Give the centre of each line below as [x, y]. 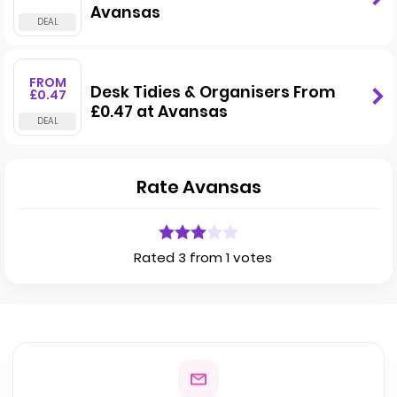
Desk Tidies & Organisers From [213, 92]
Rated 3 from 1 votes [203, 257]
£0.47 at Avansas [159, 111]
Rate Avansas [198, 187]
